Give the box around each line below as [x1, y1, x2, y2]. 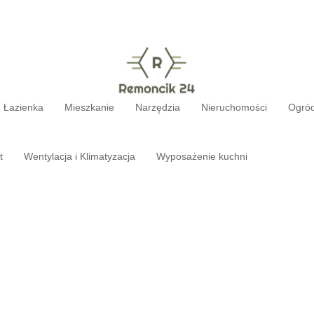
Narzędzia [135, 101, 181, 113]
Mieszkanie [64, 101, 115, 113]
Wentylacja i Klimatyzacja [24, 150, 136, 162]
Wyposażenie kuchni [156, 150, 248, 162]
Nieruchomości [201, 101, 268, 113]
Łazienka [4, 101, 44, 113]
